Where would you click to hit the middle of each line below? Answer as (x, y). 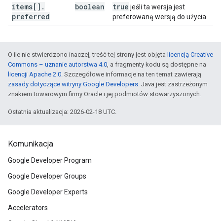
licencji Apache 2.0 (35, 74)
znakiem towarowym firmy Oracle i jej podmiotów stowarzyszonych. (105, 94)
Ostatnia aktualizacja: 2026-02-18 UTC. (62, 112)
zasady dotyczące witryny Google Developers (73, 84)
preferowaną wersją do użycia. (160, 17)
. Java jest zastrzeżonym (173, 84)
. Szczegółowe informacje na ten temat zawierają (131, 74)
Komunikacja (31, 144)
